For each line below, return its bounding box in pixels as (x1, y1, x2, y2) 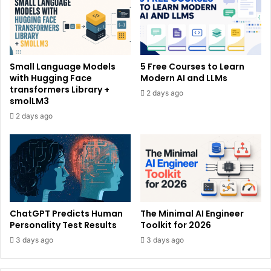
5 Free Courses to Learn (140, 60, 244, 73)
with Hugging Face (10, 71, 92, 84)
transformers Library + (10, 83, 109, 96)
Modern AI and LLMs (140, 71, 227, 84)
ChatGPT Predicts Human (10, 207, 123, 220)
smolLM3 (10, 94, 49, 107)
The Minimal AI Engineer (140, 207, 244, 220)
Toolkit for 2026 (140, 219, 211, 232)
